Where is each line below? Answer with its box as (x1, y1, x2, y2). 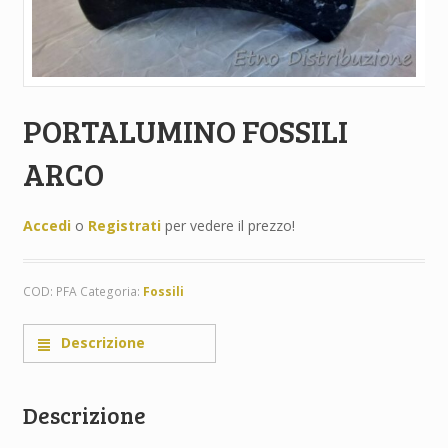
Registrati (87, 215, 161, 235)
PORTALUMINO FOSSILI (22, 109, 348, 153)
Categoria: (79, 283, 143, 301)
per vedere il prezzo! (160, 215, 295, 235)
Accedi (22, 215, 71, 235)
